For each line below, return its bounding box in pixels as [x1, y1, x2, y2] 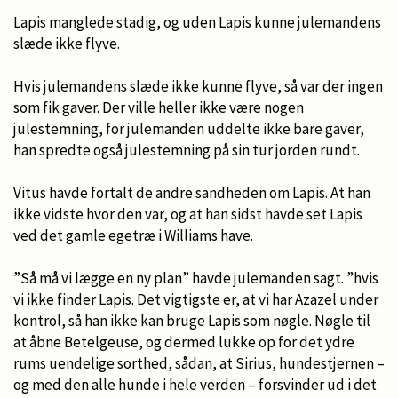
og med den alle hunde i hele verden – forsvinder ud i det [13, 374, 377, 394]
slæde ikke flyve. [13, 33, 120, 53]
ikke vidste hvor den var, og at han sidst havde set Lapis [13, 203, 362, 224]
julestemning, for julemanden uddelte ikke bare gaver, [13, 118, 364, 139]
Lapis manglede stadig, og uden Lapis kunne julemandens [13, 12, 381, 32]
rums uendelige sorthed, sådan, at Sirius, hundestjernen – [13, 353, 385, 373]
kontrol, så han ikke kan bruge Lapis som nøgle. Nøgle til [13, 310, 370, 330]
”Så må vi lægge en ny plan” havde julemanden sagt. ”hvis [13, 267, 378, 288]
